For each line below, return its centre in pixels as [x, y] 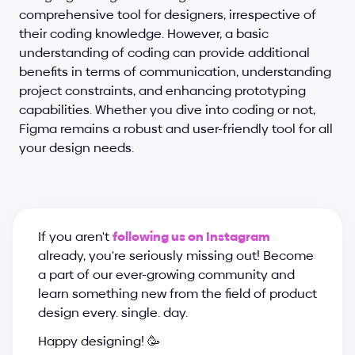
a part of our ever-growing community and [166, 275]
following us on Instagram [191, 237]
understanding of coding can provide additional [164, 53]
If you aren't [75, 237]
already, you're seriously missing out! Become [176, 256]
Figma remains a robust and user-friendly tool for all [176, 129]
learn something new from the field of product [177, 294]
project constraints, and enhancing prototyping [162, 91]
